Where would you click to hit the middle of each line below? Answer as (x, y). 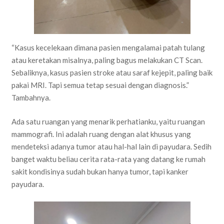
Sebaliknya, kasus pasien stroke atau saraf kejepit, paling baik (112, 73)
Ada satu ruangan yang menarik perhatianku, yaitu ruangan (108, 121)
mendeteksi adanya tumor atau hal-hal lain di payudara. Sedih (111, 146)
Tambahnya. (31, 98)
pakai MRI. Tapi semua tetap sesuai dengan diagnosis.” (100, 85)
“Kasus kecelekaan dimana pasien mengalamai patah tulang (108, 48)
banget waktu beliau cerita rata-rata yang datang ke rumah (108, 159)
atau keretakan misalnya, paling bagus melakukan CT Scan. (107, 60)
